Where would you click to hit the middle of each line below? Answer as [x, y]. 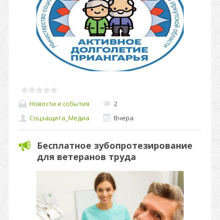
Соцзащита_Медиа [59, 118]
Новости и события [59, 103]
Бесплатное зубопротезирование [115, 145]
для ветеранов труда [86, 157]
